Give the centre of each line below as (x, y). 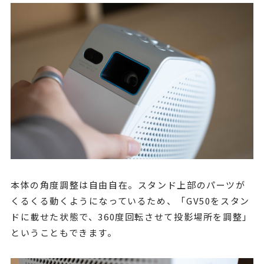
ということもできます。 (64, 232)
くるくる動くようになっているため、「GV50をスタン (130, 200)
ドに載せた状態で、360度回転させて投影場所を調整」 (131, 216)
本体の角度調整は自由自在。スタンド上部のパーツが (128, 184)
